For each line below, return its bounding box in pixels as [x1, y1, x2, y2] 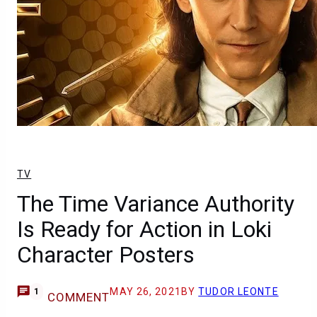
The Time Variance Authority [17, 190, 294, 217]
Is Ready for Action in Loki [17, 216, 272, 243]
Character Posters [17, 241, 195, 268]
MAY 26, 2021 [110, 286, 181, 297]
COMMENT [47, 290, 110, 304]
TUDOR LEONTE [198, 286, 279, 297]
